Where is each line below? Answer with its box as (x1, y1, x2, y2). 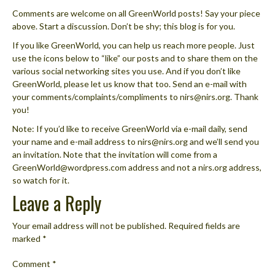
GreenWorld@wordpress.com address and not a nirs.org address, (12, 161, 261, 172)
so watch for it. (12, 174, 69, 185)
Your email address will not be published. (12, 220, 166, 231)
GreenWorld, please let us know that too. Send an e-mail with (12, 78, 247, 89)
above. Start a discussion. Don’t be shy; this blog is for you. (12, 20, 235, 31)
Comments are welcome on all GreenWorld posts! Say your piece (12, 7, 260, 18)
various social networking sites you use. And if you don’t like (12, 65, 241, 76)
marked (12, 233, 42, 244)
